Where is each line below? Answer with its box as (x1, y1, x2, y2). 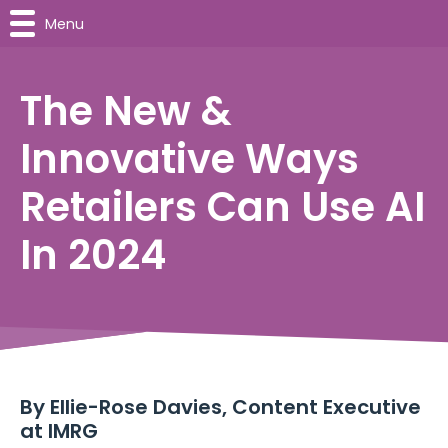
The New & (20, 83, 232, 139)
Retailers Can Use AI (20, 179, 425, 235)
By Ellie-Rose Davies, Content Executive (20, 393, 421, 422)
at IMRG (20, 417, 98, 446)
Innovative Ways (20, 131, 359, 187)
